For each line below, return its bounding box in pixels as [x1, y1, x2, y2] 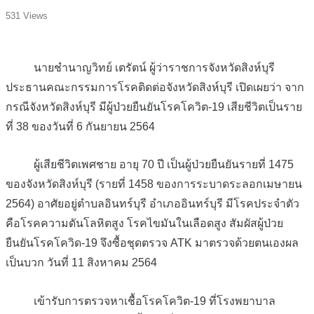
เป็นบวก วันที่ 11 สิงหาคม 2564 [6, 257, 157, 269]
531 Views [6, 10, 48, 21]
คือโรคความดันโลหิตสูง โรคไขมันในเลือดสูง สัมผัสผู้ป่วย [6, 217, 283, 230]
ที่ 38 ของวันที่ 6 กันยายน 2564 [6, 120, 155, 132]
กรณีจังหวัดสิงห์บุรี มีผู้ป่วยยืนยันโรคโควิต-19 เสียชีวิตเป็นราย [6, 100, 302, 113]
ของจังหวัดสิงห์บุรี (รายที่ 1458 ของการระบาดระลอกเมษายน [6, 178, 302, 191]
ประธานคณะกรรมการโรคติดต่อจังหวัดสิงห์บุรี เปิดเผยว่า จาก [6, 81, 304, 93]
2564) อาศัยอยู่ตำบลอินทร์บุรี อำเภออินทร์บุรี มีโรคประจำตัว [6, 198, 299, 210]
